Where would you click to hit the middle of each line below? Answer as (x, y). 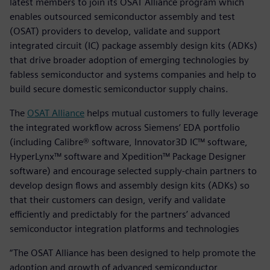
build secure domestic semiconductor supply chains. (120, 89)
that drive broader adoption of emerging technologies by (129, 60)
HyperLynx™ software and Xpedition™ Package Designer (128, 156)
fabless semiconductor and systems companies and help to (133, 74)
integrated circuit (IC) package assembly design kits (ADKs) (133, 45)
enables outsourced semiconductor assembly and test (122, 16)
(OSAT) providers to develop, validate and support (115, 31)
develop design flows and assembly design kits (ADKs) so (130, 185)
